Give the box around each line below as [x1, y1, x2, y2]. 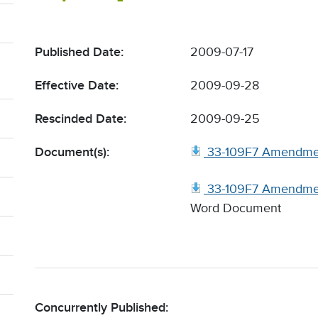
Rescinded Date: [35, 111, 126, 126]
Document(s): [35, 145, 109, 159]
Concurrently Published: [35, 300, 168, 314]
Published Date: [35, 45, 124, 59]
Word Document [190, 201, 281, 215]
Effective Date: [35, 78, 119, 92]
